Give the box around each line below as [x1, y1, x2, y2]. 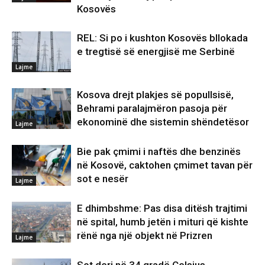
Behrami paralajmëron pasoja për [77, 102, 227, 115]
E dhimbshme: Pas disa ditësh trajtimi [77, 202, 247, 215]
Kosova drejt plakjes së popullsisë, [77, 89, 234, 101]
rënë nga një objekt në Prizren [77, 230, 212, 242]
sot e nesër [77, 173, 128, 185]
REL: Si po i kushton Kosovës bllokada [77, 32, 248, 44]
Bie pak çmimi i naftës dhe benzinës [77, 146, 241, 158]
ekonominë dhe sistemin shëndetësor [77, 116, 249, 128]
